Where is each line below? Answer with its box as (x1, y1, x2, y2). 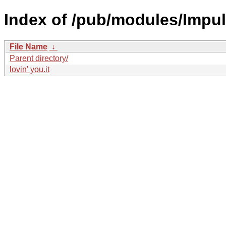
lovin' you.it (10, 65, 49, 74)
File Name (10, 42, 47, 51)
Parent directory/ (10, 53, 68, 63)
